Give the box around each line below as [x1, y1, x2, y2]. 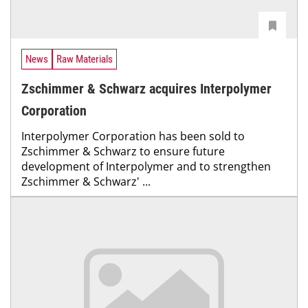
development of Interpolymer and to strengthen [21, 158, 271, 174]
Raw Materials [56, 53, 113, 66]
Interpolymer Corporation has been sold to [21, 128, 245, 144]
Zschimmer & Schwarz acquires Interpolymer [21, 80, 272, 97]
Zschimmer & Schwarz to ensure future [21, 143, 225, 159]
